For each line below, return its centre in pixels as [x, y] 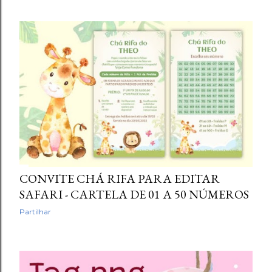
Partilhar [35, 211]
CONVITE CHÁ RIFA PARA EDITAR [120, 178]
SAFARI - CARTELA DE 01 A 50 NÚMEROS [134, 194]
